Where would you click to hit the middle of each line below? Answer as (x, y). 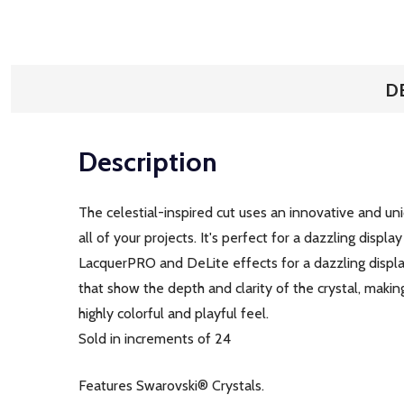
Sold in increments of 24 (155, 339)
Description (148, 162)
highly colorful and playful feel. (174, 313)
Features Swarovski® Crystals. (171, 386)
